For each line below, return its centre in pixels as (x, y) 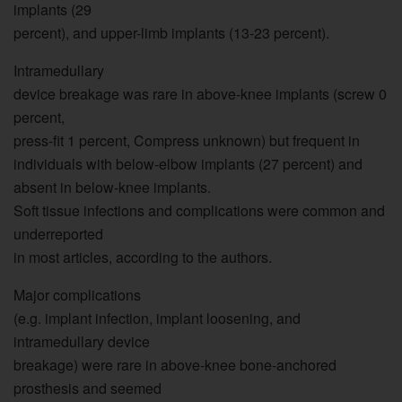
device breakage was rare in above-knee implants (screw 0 (200, 93)
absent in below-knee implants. (112, 187)
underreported (58, 233)
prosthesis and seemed (87, 388)
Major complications (77, 294)
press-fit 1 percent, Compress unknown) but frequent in (187, 140)
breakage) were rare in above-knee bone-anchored (175, 364)
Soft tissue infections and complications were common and (199, 210)
